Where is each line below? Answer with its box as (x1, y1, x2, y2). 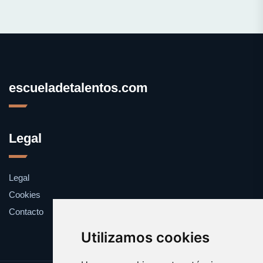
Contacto (9, 206, 43, 217)
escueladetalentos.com (9, 80, 148, 95)
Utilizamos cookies (80, 229, 210, 246)
